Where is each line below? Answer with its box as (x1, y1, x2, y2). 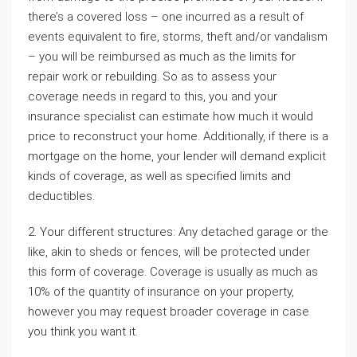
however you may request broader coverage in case (28, 304, 309, 319)
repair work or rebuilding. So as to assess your (28, 69, 277, 84)
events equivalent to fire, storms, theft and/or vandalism (28, 29, 328, 44)
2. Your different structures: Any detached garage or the (28, 225, 328, 239)
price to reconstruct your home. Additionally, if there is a (28, 129, 328, 143)
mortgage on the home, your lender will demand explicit (28, 149, 326, 163)
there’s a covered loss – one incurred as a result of (28, 10, 304, 24)
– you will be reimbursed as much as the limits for (28, 49, 296, 64)
